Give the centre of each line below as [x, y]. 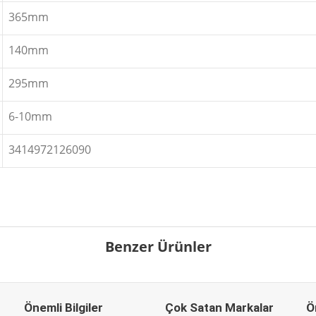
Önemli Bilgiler [63, 308]
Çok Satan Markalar [219, 308]
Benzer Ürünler [158, 247]
